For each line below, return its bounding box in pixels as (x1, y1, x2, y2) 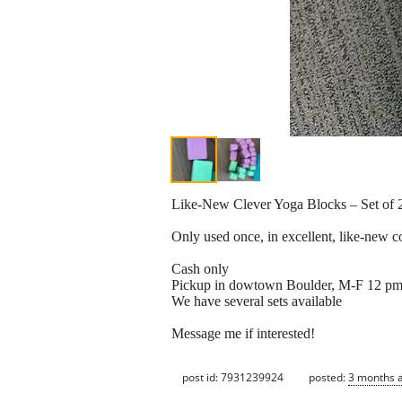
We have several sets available (171, 293, 342, 310)
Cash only (171, 261, 229, 277)
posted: (309, 369, 348, 385)
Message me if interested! (171, 326, 315, 342)
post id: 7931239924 (182, 369, 284, 385)
